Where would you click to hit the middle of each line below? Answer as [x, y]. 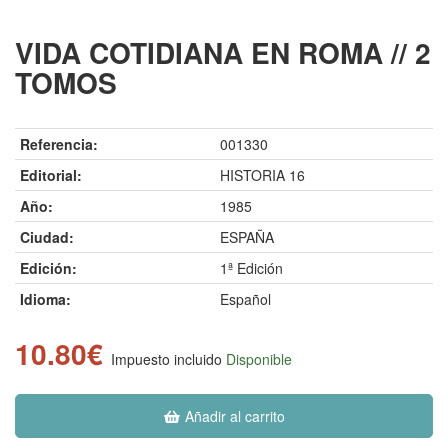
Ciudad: [47, 237]
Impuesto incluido [166, 359]
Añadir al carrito [232, 416]
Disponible [259, 359]
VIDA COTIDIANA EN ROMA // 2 [223, 53]
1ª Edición [251, 268]
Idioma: [45, 299]
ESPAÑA [247, 237]
